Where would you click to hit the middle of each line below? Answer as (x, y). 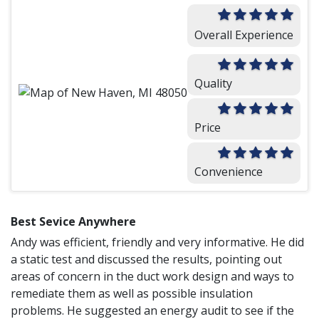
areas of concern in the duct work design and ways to (152, 276)
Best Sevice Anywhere (73, 221)
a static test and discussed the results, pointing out (146, 259)
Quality (213, 83)
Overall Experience (244, 35)
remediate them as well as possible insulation (132, 293)
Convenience (229, 171)
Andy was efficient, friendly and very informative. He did (157, 242)
